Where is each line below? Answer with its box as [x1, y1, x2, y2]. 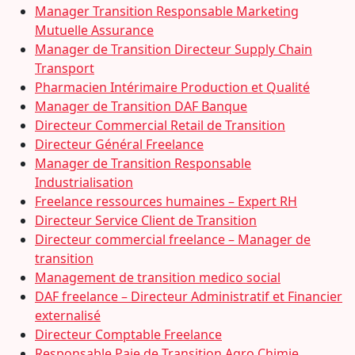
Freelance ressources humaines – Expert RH [35, 193, 297, 210]
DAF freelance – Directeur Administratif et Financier [35, 288, 342, 305]
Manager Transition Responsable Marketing [35, 2, 299, 20]
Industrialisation [35, 174, 133, 191]
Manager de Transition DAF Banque [35, 97, 247, 115]
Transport [35, 59, 94, 77]
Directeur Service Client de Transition [35, 212, 257, 229]
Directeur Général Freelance [35, 136, 204, 153]
